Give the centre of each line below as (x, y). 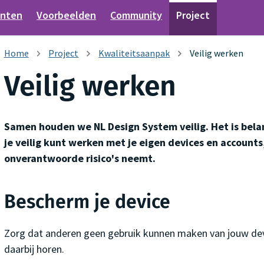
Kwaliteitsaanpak (134, 53)
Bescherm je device (87, 201)
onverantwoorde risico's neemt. (80, 158)
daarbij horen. (34, 249)
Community (136, 15)
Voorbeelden (67, 15)
